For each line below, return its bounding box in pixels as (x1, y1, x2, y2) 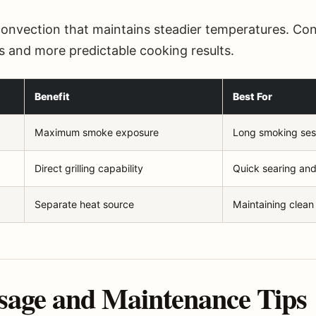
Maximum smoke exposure (35, 126, 159, 139)
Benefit (35, 90, 70, 103)
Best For (233, 90, 272, 103)
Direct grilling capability (35, 162, 143, 175)
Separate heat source (35, 198, 134, 211)
